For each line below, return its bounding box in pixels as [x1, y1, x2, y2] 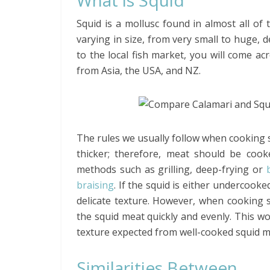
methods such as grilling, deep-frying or [77, 163, 266, 176]
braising [77, 178, 114, 192]
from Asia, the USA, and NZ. [77, 64, 201, 77]
